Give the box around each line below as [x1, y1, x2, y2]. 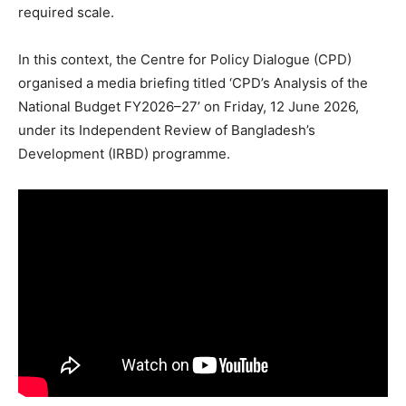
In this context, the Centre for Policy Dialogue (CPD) [18, 50, 352, 68]
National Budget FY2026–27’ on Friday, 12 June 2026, [18, 97, 359, 115]
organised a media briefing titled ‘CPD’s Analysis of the [18, 73, 368, 92]
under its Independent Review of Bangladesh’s [18, 121, 315, 139]
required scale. [18, 3, 114, 21]
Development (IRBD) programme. [18, 144, 230, 162]
